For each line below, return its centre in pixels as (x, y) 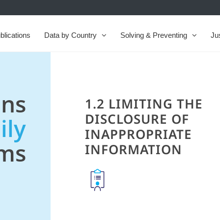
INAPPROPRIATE (139, 134)
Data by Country (70, 35)
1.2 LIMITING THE (144, 104)
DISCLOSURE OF (137, 119)
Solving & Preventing (154, 35)
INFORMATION (134, 150)
